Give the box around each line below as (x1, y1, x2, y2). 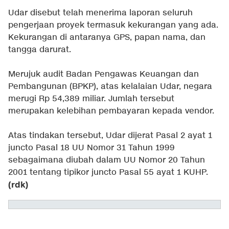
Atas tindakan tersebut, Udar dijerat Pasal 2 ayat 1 (8, 130, 212, 142)
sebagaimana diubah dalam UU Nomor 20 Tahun (8, 155, 205, 166)
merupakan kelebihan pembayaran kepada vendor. (8, 106, 214, 117)
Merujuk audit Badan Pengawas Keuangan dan (8, 69, 199, 80)
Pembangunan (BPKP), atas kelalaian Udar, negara (8, 81, 212, 93)
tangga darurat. (8, 44, 71, 56)
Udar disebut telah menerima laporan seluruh (8, 8, 193, 19)
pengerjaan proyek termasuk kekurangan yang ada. (8, 20, 218, 31)
